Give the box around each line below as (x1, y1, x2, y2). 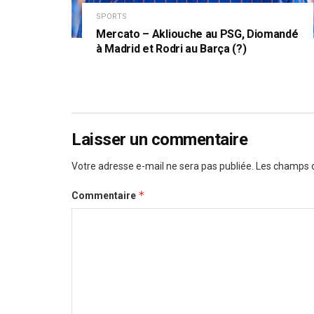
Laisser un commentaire (71, 129, 248, 149)
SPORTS (96, 11, 127, 21)
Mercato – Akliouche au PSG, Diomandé (96, 27, 299, 41)
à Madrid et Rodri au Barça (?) (96, 41, 247, 55)
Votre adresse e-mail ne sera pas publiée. (71, 160, 254, 172)
